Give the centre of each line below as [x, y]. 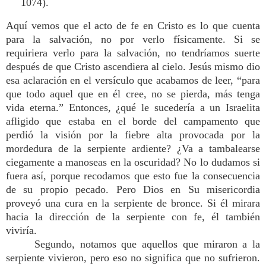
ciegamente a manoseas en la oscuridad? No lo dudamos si [133, 162]
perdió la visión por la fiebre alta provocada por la [133, 135]
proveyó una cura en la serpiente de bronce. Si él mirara [133, 203]
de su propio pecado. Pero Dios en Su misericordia [133, 189]
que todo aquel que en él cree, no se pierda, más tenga [133, 94]
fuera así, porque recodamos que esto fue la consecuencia [133, 176]
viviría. [21, 230]
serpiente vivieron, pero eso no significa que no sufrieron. [133, 258]
